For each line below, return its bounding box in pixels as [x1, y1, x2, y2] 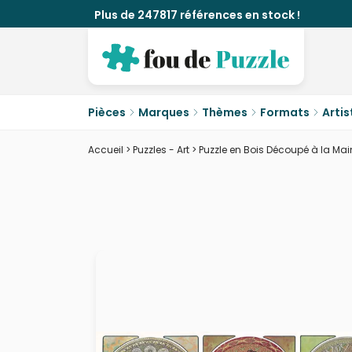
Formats [260, 104, 310, 120]
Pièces [88, 104, 126, 120]
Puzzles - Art [133, 143, 189, 156]
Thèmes [202, 104, 247, 120]
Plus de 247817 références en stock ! [94, 7, 300, 23]
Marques [138, 104, 189, 120]
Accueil [88, 143, 123, 156]
